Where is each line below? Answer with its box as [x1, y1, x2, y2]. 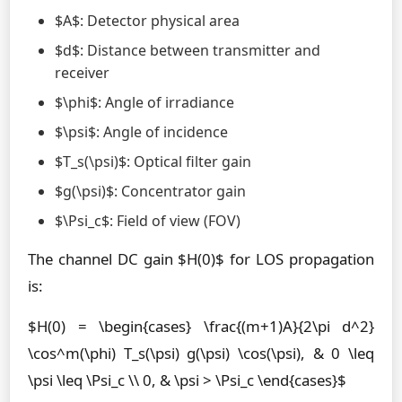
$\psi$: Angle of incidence [55, 122, 228, 142]
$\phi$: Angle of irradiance [55, 92, 234, 112]
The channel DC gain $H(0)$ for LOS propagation [28, 249, 374, 269]
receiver [55, 63, 109, 83]
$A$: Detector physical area [55, 11, 240, 31]
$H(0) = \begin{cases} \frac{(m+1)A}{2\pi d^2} [28, 316, 374, 336]
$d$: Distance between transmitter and [55, 40, 320, 60]
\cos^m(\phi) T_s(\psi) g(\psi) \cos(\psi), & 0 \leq [28, 343, 374, 363]
